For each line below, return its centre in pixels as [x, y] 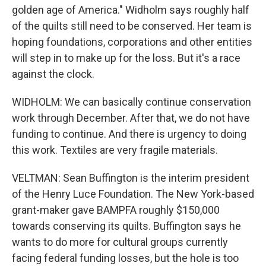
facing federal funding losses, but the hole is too [125, 258]
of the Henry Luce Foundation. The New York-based [133, 194]
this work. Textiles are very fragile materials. [115, 150]
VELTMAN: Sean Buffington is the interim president [131, 178]
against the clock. [53, 74]
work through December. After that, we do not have [131, 118]
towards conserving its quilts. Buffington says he [126, 226]
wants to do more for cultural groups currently [120, 242]
